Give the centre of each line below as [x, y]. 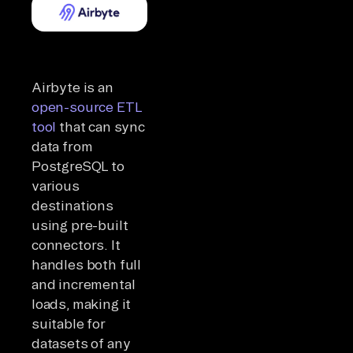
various [56, 185]
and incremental [84, 284]
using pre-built [80, 225]
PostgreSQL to [78, 165]
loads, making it [82, 303]
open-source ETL [87, 106]
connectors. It [76, 244]
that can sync [100, 126]
